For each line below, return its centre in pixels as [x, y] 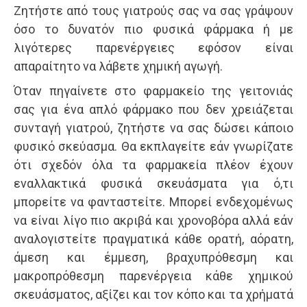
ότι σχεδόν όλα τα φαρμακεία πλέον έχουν [153, 165]
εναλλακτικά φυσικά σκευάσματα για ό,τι [153, 184]
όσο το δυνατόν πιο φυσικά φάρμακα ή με [153, 29]
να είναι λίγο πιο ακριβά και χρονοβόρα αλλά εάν [153, 221]
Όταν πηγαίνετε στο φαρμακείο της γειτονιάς [153, 91]
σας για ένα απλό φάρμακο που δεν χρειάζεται [153, 110]
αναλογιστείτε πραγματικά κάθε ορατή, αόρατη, [153, 239]
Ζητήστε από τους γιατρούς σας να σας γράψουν [153, 11]
